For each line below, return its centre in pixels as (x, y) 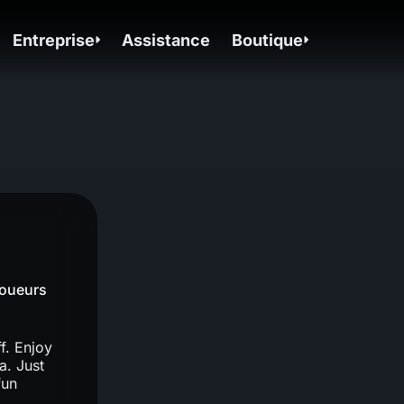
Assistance (166, 40)
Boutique (268, 40)
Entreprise (54, 40)
